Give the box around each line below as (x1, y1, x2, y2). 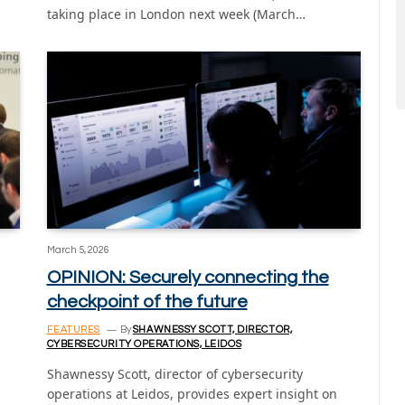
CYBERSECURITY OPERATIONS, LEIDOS (46, 338, 242, 349)
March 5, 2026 (46, 244, 109, 255)
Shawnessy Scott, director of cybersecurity (46, 364, 303, 382)
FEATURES (46, 324, 100, 334)
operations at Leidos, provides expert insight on (46, 384, 337, 402)
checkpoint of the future (46, 292, 248, 311)
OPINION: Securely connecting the (46, 268, 329, 287)
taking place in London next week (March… (46, 5, 306, 24)
